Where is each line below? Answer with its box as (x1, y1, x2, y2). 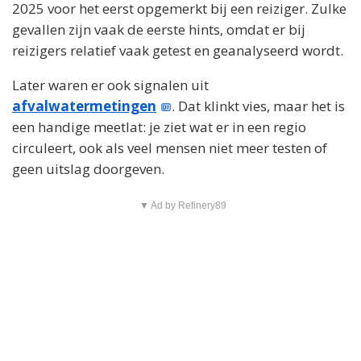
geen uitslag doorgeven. (12, 160, 164, 178)
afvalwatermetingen (12, 97, 156, 115)
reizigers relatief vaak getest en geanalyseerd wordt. (12, 41, 343, 60)
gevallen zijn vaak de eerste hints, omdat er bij (12, 20, 305, 39)
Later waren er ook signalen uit (12, 76, 209, 94)
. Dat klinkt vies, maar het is (172, 97, 346, 115)
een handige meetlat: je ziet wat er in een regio (12, 118, 306, 136)
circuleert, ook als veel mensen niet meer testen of (12, 139, 327, 157)
